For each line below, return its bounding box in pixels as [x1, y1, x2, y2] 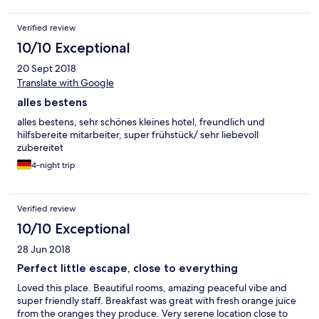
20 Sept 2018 [17, 62, 76, 75]
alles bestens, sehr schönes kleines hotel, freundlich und [17, 115, 265, 129]
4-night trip [31, 159, 75, 172]
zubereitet [17, 141, 63, 155]
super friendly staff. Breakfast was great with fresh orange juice [17, 294, 296, 308]
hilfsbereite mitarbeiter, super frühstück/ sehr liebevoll [17, 128, 258, 142]
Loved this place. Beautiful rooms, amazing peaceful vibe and [17, 281, 287, 295]
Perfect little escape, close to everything [17, 261, 238, 276]
